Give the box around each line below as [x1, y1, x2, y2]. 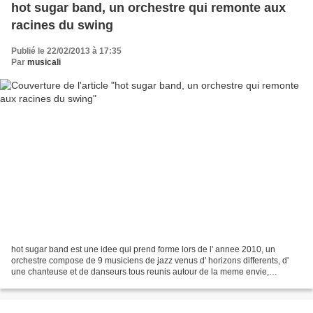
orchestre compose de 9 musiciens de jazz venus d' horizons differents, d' [11, 255, 289, 265]
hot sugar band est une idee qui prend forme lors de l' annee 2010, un [11, 244, 275, 254]
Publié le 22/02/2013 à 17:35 [11, 46, 122, 57]
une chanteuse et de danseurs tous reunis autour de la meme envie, [11, 266, 269, 277]
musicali [27, 57, 61, 68]
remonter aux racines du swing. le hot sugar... [11, 277, 182, 288]
